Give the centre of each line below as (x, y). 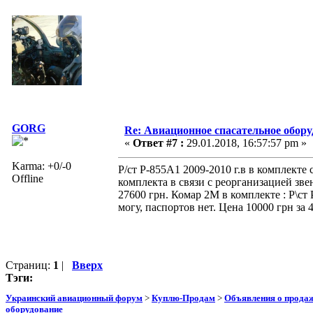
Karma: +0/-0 (42, 166)
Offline (28, 178)
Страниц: (29, 265)
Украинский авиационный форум (74, 298)
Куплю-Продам (183, 298)
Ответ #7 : (158, 143)
